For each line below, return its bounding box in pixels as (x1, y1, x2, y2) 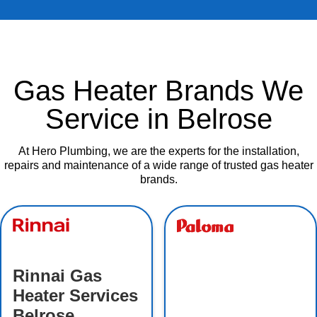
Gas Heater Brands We (13, 75, 304, 107)
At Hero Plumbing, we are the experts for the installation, (18, 145, 299, 158)
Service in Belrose (45, 103, 272, 135)
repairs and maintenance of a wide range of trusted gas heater (4, 159, 313, 172)
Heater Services (13, 286, 138, 306)
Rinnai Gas (13, 266, 102, 286)
